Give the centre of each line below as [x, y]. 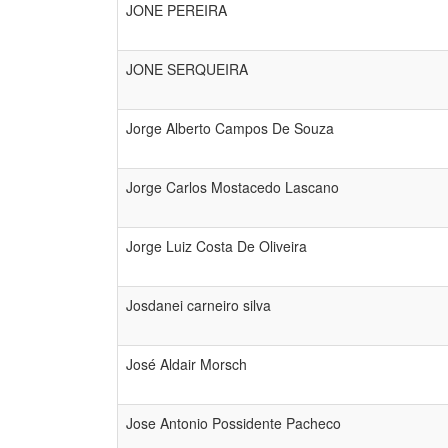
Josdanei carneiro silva [198, 305]
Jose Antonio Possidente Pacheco [233, 423]
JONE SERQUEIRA [187, 69]
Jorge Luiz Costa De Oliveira [216, 246]
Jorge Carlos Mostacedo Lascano [232, 187]
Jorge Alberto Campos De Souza [230, 128]
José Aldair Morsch [186, 364]
